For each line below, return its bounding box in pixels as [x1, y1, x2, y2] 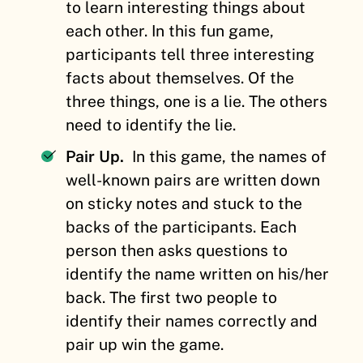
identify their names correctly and [66, 312, 318, 331]
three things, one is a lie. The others [66, 92, 328, 111]
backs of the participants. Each [66, 218, 297, 237]
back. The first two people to [66, 288, 278, 307]
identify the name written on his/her [66, 265, 330, 284]
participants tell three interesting [66, 45, 315, 64]
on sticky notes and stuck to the [66, 194, 303, 213]
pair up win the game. [66, 335, 224, 354]
